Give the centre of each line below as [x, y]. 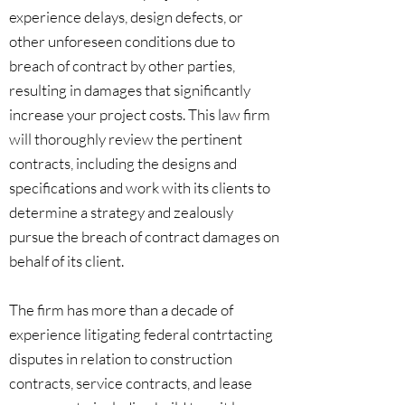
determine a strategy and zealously [121, 212]
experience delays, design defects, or [126, 17]
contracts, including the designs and [123, 163]
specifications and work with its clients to [140, 188]
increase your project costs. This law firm [140, 114]
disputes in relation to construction [121, 358]
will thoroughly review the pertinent [126, 139]
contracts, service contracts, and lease [131, 383]
